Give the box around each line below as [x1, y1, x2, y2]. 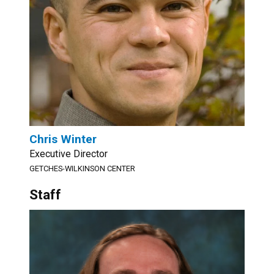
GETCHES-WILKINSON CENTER [29, 164, 135, 173]
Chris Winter [29, 132, 97, 146]
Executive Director [29, 148, 108, 160]
